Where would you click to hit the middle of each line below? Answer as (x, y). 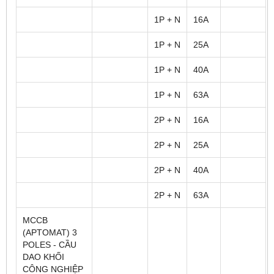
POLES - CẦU (50, 244)
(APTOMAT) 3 (50, 232)
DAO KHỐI (43, 257)
